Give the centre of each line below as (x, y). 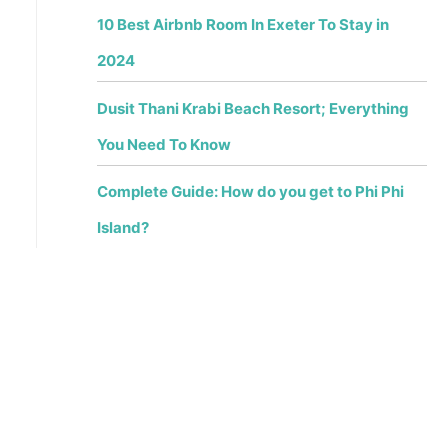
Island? (122, 228)
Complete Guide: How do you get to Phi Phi (250, 192)
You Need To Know (163, 144)
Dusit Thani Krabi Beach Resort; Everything (252, 108)
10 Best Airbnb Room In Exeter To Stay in (242, 25)
